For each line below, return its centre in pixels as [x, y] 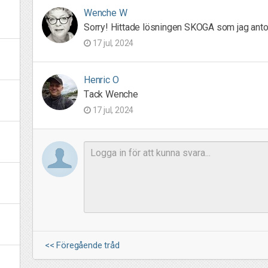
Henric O [101, 80]
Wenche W [106, 13]
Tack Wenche [111, 94]
